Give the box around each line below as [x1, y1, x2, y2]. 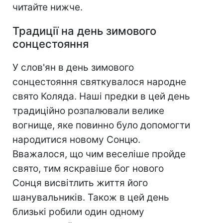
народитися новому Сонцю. [12, 134, 140, 146]
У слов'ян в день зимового [12, 62, 134, 74]
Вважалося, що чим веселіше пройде [12, 148, 186, 160]
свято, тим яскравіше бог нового [12, 163, 164, 175]
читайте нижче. [12, 1, 83, 13]
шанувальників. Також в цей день [12, 192, 169, 204]
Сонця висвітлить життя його [12, 177, 148, 189]
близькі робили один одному [12, 206, 144, 218]
